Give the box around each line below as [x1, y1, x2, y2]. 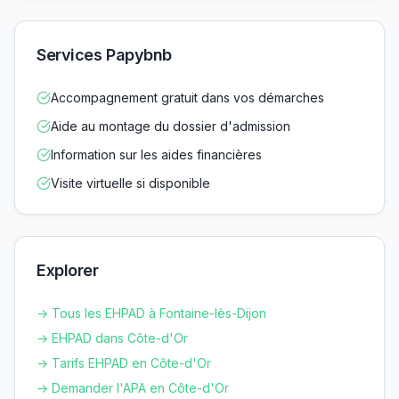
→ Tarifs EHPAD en [37, 354, 151, 370]
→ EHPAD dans [37, 330, 127, 346]
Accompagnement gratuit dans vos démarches [51, 89, 324, 105]
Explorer [37, 260, 99, 280]
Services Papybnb [37, 45, 172, 64]
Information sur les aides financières [51, 146, 262, 162]
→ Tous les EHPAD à [37, 305, 159, 321]
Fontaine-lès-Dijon [159, 305, 266, 321]
